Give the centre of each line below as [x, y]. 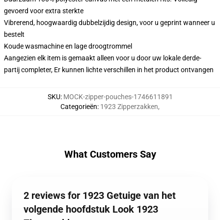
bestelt [14, 34]
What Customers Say [110, 154]
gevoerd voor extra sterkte [44, 11]
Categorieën [79, 107]
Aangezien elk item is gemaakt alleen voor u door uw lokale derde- [103, 58]
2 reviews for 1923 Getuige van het [100, 195]
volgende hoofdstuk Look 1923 [91, 209]
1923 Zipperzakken [129, 107]
